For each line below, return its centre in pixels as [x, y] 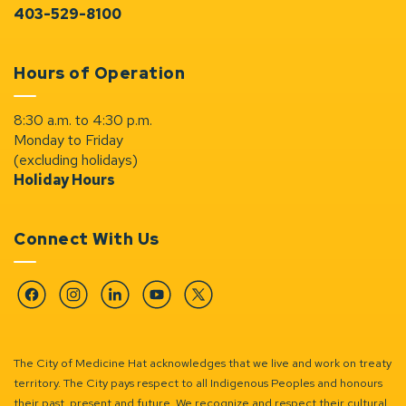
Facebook [48, 311]
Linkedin [128, 311]
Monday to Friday [68, 140]
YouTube [169, 311]
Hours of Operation [99, 73]
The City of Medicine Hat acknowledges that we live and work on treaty [203, 363]
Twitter [208, 311]
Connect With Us [87, 239]
